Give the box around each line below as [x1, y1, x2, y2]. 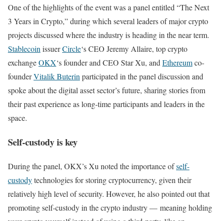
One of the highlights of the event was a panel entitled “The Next [8, 2, 209, 13]
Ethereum [162, 57, 192, 68]
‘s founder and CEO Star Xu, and [56, 57, 162, 68]
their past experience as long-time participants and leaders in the [8, 99, 205, 110]
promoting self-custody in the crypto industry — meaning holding [8, 202, 212, 213]
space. [8, 112, 27, 123]
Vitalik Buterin [34, 71, 80, 82]
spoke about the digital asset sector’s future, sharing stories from [8, 85, 205, 96]
